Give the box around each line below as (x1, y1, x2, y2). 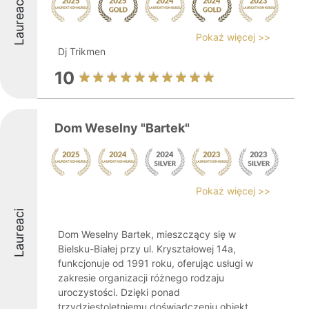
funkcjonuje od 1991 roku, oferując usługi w (58, 257, 253, 269)
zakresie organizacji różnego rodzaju (58, 272, 224, 283)
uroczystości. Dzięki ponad (58, 286, 180, 298)
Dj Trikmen (58, 46, 106, 57)
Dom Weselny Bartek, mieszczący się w (58, 228, 236, 240)
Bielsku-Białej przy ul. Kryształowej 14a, (58, 243, 236, 255)
